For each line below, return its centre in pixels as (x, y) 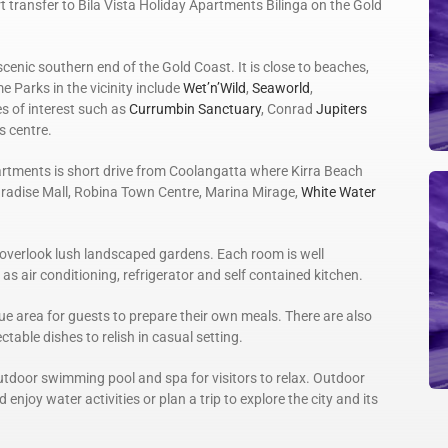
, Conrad (288, 109)
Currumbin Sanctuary (195, 109)
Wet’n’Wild (214, 88)
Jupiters (341, 109)
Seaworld (281, 88)
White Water (338, 192)
